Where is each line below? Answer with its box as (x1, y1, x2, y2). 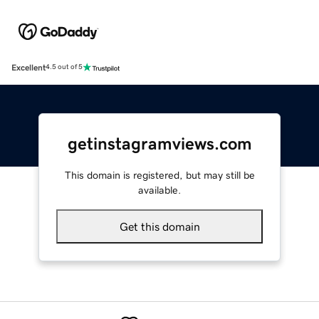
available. (138, 184, 181, 195)
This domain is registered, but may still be (64, 169, 255, 180)
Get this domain (119, 220, 200, 232)
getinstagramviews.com (67, 135, 252, 152)
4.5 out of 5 (46, 63, 83, 71)
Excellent (11, 63, 46, 72)
